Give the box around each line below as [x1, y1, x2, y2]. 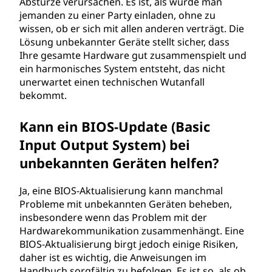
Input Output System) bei [19, 135, 190, 154]
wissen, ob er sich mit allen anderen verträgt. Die [19, 22, 244, 35]
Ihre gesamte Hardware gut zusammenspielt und [19, 49, 246, 62]
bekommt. [19, 89, 67, 102]
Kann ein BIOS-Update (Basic [19, 117, 210, 135]
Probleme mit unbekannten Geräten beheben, [19, 197, 232, 211]
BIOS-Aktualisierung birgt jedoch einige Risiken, [19, 237, 238, 251]
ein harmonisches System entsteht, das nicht [19, 62, 225, 75]
